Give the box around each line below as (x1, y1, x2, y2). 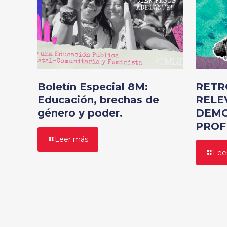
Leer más (55, 134, 88, 144)
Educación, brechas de (37, 93, 159, 106)
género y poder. (37, 106, 123, 119)
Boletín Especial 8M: (37, 80, 148, 93)
